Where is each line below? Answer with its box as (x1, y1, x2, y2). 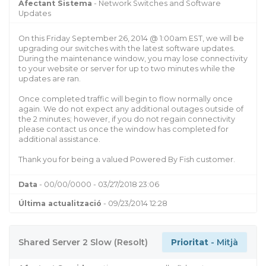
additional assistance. (18, 134, 100, 144)
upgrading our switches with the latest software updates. (18, 43, 235, 53)
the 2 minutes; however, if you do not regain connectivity (18, 114, 235, 123)
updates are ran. (18, 74, 81, 83)
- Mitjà (208, 236, 238, 248)
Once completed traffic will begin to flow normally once (18, 94, 233, 103)
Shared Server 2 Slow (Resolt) (18, 236, 148, 248)
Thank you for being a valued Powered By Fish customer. (18, 154, 235, 164)
